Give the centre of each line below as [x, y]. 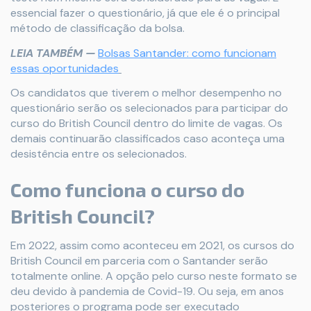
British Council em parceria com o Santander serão [139, 260]
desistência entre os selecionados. [99, 153]
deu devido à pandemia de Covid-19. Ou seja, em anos [147, 291]
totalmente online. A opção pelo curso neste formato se [154, 276]
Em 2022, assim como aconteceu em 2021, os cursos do [152, 245]
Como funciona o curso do [127, 189]
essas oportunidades [65, 68]
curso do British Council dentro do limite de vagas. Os [146, 123]
